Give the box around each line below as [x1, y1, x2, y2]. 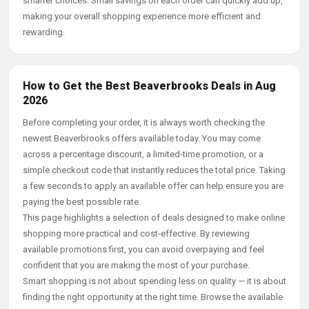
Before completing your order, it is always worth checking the [23, 117, 265, 128]
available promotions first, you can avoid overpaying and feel [23, 244, 264, 255]
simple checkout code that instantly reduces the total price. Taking [23, 165, 286, 175]
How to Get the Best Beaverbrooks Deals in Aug [23, 79, 276, 92]
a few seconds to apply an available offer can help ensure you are [23, 181, 283, 191]
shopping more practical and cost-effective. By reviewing [23, 228, 250, 239]
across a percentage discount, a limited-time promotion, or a [23, 149, 263, 159]
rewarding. [23, 27, 65, 37]
